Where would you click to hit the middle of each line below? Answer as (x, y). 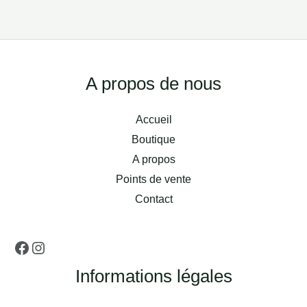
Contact (153, 199)
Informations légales (153, 277)
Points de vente (153, 180)
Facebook (49, 70)
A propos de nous (153, 84)
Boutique (153, 140)
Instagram (66, 70)
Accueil (153, 120)
